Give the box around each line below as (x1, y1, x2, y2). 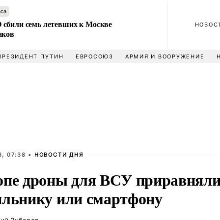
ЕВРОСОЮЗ (75, 53, 113, 60)
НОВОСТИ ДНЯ (34, 151, 83, 158)
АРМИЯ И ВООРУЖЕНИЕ (125, 53, 205, 60)
